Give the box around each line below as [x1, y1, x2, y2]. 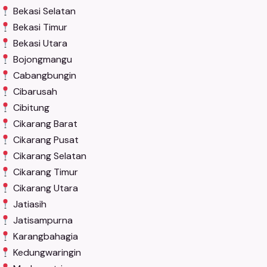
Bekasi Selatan [11, 5, 76, 18]
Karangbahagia [11, 230, 79, 243]
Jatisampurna [11, 214, 73, 227]
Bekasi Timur [11, 21, 68, 34]
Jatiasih [11, 198, 47, 211]
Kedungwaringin [11, 246, 82, 259]
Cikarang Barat [11, 117, 78, 131]
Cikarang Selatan [11, 150, 87, 163]
